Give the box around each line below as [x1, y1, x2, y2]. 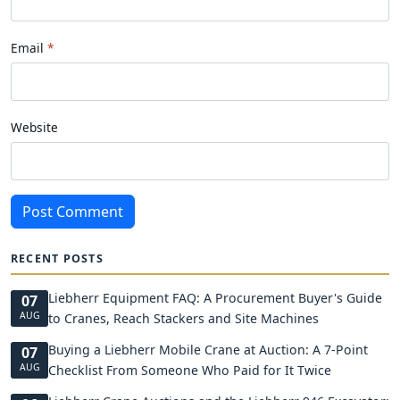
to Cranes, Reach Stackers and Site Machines [48, 310, 319, 327]
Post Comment [22, 202, 123, 221]
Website [11, 119, 58, 136]
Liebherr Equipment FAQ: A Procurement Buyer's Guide [48, 289, 382, 306]
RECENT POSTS [11, 251, 104, 266]
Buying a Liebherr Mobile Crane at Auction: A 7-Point [48, 341, 368, 358]
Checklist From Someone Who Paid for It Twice [48, 362, 331, 379]
